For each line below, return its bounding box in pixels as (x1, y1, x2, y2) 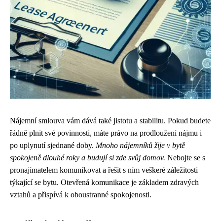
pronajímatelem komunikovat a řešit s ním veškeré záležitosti (10, 166, 198, 174)
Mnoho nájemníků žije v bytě (96, 141, 185, 149)
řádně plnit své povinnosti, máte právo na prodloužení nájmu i (10, 129, 202, 137)
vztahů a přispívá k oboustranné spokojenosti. (10, 190, 151, 199)
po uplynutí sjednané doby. (10, 141, 96, 149)
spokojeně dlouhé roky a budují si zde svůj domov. (10, 153, 165, 162)
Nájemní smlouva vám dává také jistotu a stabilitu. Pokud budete (10, 116, 211, 125)
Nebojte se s (165, 153, 205, 162)
